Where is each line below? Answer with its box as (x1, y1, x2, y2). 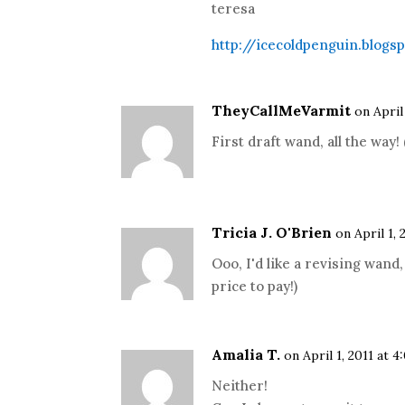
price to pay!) (212, 278, 298, 295)
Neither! (212, 377, 268, 394)
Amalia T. (212, 345, 281, 363)
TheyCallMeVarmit (212, 101, 352, 119)
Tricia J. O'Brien (212, 223, 333, 241)
